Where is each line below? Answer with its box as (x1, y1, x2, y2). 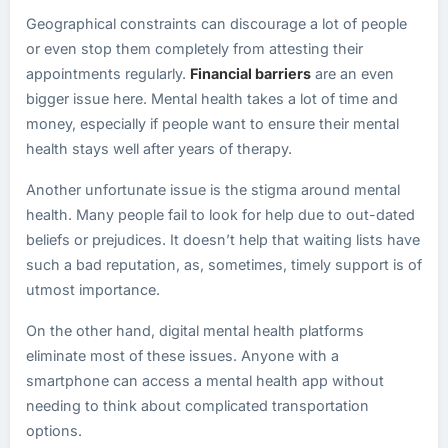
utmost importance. (26, 281, 160, 298)
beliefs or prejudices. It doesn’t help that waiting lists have (26, 231, 420, 248)
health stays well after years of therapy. (26, 140, 292, 157)
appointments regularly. (26, 65, 186, 82)
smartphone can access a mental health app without (26, 372, 384, 389)
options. (26, 422, 82, 439)
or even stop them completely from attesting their (26, 40, 363, 57)
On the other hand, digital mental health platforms (26, 322, 364, 339)
